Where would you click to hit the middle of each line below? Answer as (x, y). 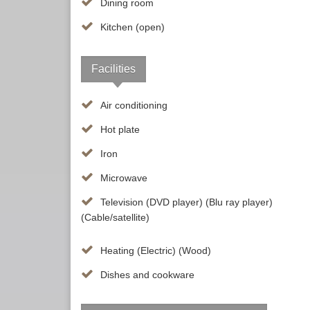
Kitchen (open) (133, 27)
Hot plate (120, 130)
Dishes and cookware (147, 275)
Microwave (124, 178)
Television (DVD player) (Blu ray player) (186, 202)
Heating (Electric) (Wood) (156, 251)
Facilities (113, 69)
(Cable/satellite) (115, 218)
